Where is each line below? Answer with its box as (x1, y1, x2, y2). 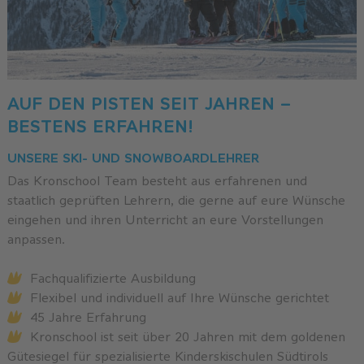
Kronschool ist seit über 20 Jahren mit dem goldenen (29, 329, 345, 344)
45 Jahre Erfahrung (29, 310, 146, 324)
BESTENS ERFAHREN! (6, 115, 193, 136)
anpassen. (6, 232, 65, 246)
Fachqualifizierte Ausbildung (29, 271, 196, 285)
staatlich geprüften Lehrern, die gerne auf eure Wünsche (6, 193, 345, 207)
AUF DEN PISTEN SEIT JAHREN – (6, 93, 291, 113)
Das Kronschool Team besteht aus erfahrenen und (6, 173, 307, 188)
